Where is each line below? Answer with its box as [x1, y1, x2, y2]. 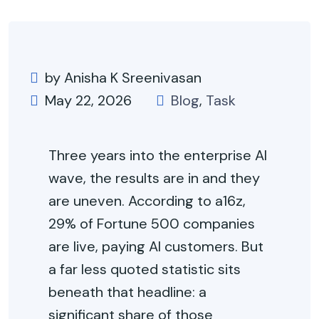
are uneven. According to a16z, [48, 192, 246, 210]
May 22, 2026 [45, 91, 132, 110]
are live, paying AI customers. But [48, 237, 263, 256]
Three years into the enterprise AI [48, 146, 267, 164]
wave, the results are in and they [48, 169, 260, 187]
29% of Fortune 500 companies [48, 214, 255, 233]
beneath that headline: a [48, 283, 206, 301]
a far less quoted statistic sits [48, 260, 241, 278]
